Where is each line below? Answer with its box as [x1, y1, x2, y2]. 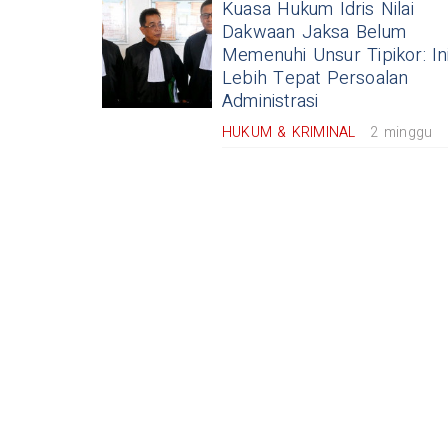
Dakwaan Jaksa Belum [222, 18, 406, 46]
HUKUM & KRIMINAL [222, 121, 356, 143]
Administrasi [222, 87, 319, 115]
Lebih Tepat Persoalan [222, 64, 409, 92]
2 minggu [370, 121, 433, 143]
